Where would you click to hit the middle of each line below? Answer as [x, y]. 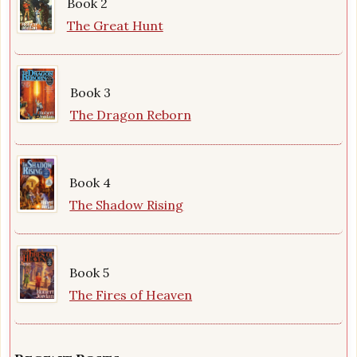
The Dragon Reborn [130, 115]
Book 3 [90, 93]
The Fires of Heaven [131, 294]
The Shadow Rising [127, 204]
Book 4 [90, 182]
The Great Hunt [115, 25]
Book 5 [90, 272]
